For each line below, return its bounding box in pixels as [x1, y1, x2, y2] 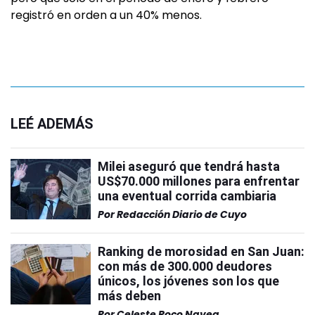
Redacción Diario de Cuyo [117, 207, 247, 222]
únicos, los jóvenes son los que [98, 274, 279, 289]
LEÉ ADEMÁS [11, 115, 94, 133]
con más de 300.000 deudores [98, 259, 272, 274]
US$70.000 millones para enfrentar [98, 174, 300, 189]
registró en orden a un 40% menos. [11, 7, 202, 24]
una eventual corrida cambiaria [98, 188, 276, 204]
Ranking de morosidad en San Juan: [98, 244, 304, 259]
